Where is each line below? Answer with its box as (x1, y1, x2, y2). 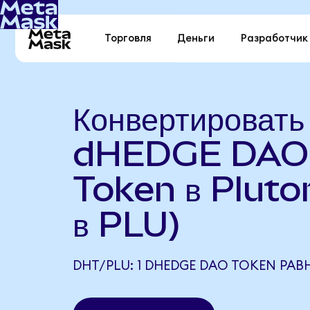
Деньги (177, 33, 215, 44)
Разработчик (240, 33, 308, 44)
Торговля (104, 33, 152, 44)
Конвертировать (72, 98, 304, 138)
